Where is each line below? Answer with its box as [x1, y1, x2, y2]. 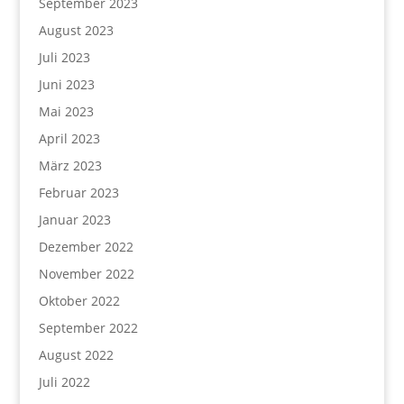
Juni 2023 [38, 76, 95, 93]
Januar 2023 [38, 211, 111, 228]
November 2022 [38, 265, 134, 282]
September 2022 [38, 319, 138, 336]
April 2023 [38, 130, 100, 147]
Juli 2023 [38, 49, 90, 66]
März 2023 [38, 157, 102, 174]
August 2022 [38, 346, 114, 363]
